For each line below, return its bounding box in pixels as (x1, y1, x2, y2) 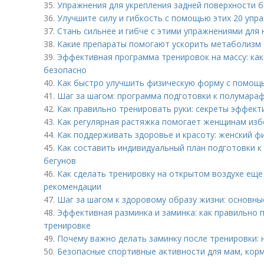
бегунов (44, 155, 76, 166)
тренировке (44, 220, 91, 231)
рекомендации (44, 181, 101, 192)
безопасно (44, 64, 87, 75)
